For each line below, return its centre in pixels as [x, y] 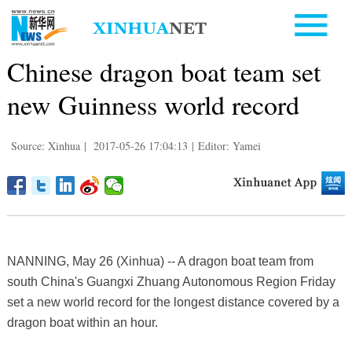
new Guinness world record [153, 104]
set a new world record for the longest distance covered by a [173, 302]
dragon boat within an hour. [82, 322]
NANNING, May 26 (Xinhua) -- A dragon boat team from [160, 261]
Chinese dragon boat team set [163, 71]
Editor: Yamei [229, 145]
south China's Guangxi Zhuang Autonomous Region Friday [171, 281]
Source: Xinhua [45, 145]
